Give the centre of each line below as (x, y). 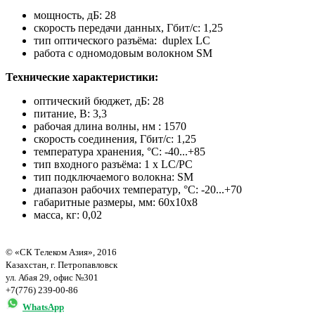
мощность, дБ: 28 (75, 15)
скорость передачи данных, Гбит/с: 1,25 (128, 28)
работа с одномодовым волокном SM (123, 53)
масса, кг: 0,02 (68, 215)
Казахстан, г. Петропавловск (62, 265)
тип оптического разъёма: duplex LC (122, 41)
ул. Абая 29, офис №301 (52, 278)
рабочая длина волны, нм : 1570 (110, 127)
